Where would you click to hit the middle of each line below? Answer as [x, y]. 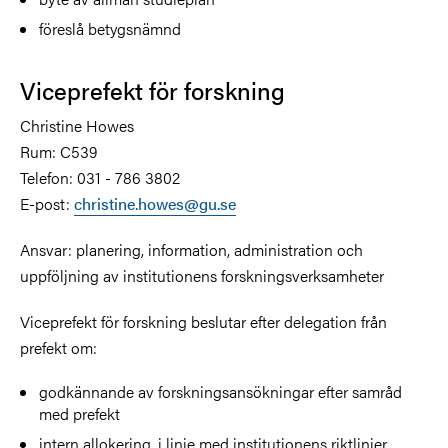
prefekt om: [58, 347]
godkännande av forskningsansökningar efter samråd [221, 391]
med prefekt [80, 413]
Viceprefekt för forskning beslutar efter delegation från [203, 321]
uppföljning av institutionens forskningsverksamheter [202, 275]
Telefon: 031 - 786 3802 [100, 177]
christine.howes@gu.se [155, 203]
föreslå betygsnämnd [110, 28]
